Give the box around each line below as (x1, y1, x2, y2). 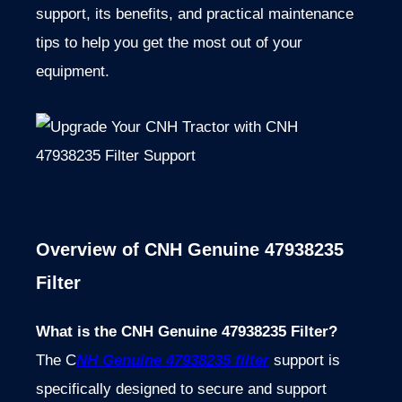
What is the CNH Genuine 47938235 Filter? (36, 323, 337, 341)
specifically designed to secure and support (36, 380, 327, 398)
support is (269, 352, 340, 370)
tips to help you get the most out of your (36, 34, 302, 52)
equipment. (36, 63, 109, 81)
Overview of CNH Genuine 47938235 (36, 240, 344, 260)
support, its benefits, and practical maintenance (36, 5, 354, 23)
